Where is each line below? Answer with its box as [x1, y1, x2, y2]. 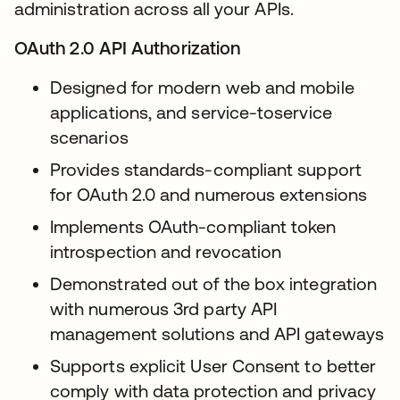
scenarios [50, 127, 129, 147]
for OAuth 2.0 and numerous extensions [50, 184, 367, 204]
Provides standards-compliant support [50, 159, 362, 179]
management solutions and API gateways [50, 323, 384, 344]
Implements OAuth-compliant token [50, 216, 337, 237]
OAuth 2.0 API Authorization [14, 37, 241, 58]
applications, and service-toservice [50, 102, 332, 122]
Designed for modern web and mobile [50, 77, 354, 97]
